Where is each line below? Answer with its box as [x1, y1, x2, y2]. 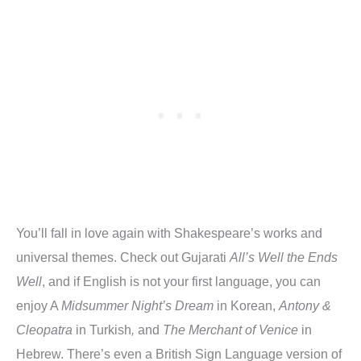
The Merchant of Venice [163, 322, 301, 338]
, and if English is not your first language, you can [42, 274, 321, 289]
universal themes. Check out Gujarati [16, 250, 230, 265]
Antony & [279, 298, 331, 313]
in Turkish [73, 322, 131, 338]
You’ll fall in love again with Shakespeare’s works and [16, 226, 322, 241]
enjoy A [16, 298, 61, 313]
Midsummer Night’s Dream [61, 298, 214, 313]
